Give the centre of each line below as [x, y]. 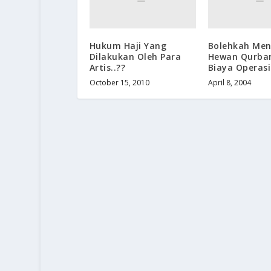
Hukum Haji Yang [128, 45]
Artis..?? [107, 67]
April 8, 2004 [229, 82]
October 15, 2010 [119, 82]
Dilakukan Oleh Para [135, 56]
